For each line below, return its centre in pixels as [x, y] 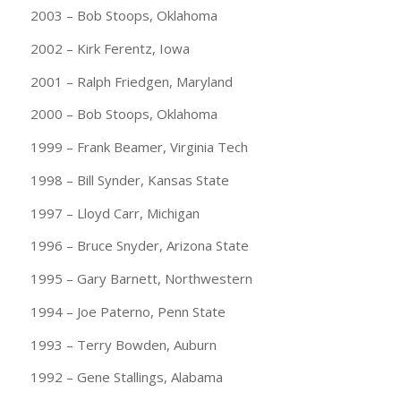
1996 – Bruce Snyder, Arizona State [139, 246]
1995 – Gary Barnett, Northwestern [141, 279]
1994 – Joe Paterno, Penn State [128, 311]
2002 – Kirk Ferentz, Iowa [110, 48]
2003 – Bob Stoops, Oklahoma [124, 16]
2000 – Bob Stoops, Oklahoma [124, 114]
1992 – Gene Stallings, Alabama [126, 377]
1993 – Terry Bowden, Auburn [123, 344]
